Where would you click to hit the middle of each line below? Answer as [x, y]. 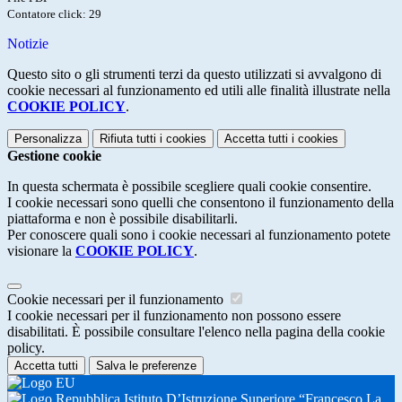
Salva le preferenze [146, 366]
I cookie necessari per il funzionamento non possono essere [174, 316]
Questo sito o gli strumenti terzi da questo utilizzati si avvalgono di [194, 74]
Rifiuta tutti [128, 139]
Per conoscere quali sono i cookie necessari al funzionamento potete [199, 235]
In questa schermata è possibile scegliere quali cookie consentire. [189, 187]
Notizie [28, 44]
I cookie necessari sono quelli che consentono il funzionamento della [201, 203]
